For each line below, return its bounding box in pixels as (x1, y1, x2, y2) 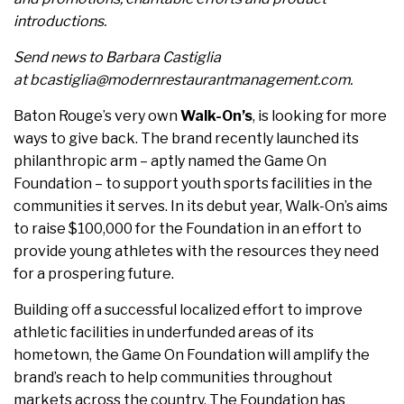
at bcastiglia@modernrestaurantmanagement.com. (14, 71, 353, 89)
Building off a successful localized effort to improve (14, 301, 363, 319)
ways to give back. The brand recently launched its (14, 130, 359, 148)
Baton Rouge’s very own (14, 107, 180, 125)
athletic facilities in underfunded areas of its (14, 324, 314, 342)
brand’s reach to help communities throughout (14, 369, 333, 387)
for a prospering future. (14, 265, 177, 283)
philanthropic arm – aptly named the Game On (14, 152, 326, 170)
